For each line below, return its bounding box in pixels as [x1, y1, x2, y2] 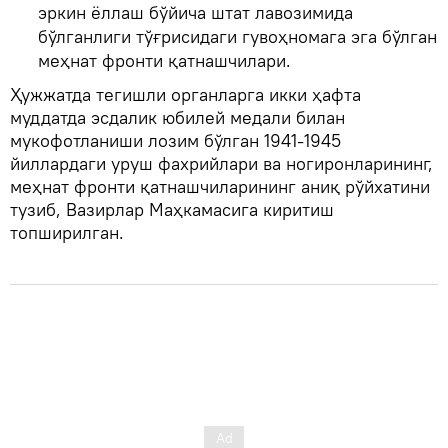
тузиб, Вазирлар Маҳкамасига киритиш [10, 197, 334, 221]
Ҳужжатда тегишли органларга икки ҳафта [10, 82, 361, 106]
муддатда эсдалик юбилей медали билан [10, 105, 345, 129]
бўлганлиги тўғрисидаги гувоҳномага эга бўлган [38, 24, 437, 48]
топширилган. [10, 220, 124, 244]
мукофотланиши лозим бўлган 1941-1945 [10, 128, 341, 152]
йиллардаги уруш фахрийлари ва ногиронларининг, [10, 151, 433, 175]
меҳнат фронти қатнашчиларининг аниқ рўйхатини [10, 174, 430, 198]
